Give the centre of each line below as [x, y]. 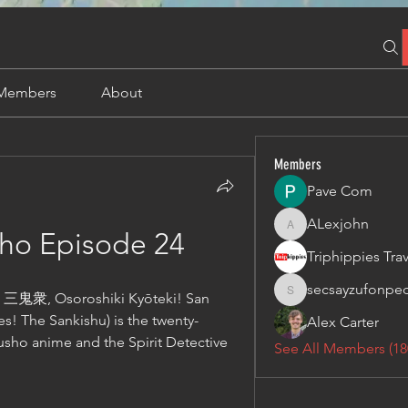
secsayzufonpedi [330, 299]
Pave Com [340, 191]
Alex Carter [343, 322]
